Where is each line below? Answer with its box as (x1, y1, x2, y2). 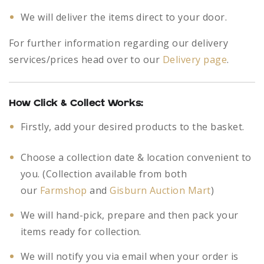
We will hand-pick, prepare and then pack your (21, 209, 239, 222)
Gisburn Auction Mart (110, 184, 211, 197)
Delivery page (162, 53, 227, 67)
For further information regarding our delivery (9, 37, 229, 50)
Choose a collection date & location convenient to (21, 151, 252, 164)
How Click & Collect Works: (9, 98, 144, 109)
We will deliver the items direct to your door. (21, 11, 227, 24)
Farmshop (39, 184, 87, 197)
